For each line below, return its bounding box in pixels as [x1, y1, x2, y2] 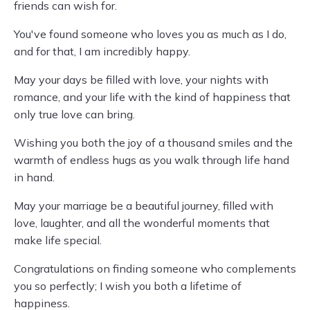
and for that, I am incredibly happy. [14, 44, 190, 58]
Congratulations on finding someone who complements [14, 262, 296, 275]
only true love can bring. [14, 107, 135, 121]
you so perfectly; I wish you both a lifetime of [14, 279, 241, 293]
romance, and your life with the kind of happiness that [14, 90, 291, 104]
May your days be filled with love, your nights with [14, 73, 268, 86]
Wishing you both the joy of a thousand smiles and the [14, 136, 293, 149]
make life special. [14, 233, 102, 247]
